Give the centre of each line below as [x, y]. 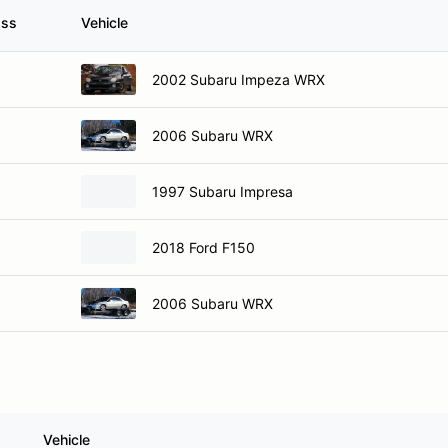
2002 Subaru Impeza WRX [238, 79]
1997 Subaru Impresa [222, 191]
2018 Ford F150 [203, 247]
